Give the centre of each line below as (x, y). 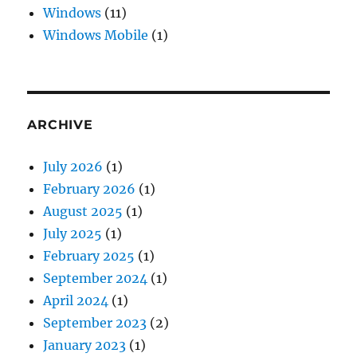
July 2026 (73, 166)
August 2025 (83, 211)
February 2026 (90, 188)
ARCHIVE (60, 124)
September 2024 (96, 278)
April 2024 (76, 300)
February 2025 (89, 255)
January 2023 (85, 345)
